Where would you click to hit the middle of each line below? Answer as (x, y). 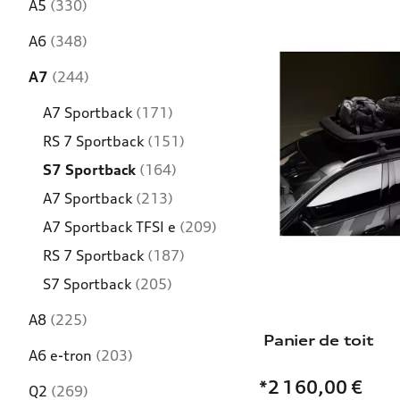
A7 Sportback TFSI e (111, 226)
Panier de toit (319, 341)
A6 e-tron (62, 355)
